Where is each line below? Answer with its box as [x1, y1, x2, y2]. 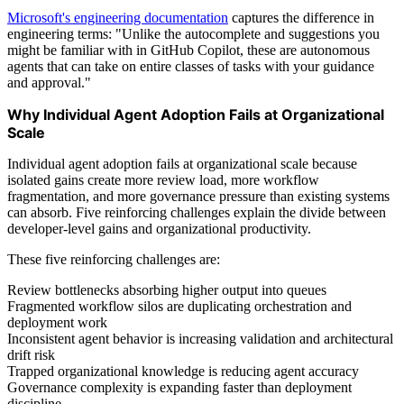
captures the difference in [228, 9, 374, 25]
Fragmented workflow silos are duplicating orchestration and [7, 298, 352, 314]
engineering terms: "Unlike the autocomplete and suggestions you [7, 25, 380, 41]
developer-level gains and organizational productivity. [7, 220, 311, 236]
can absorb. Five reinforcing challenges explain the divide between [7, 204, 386, 220]
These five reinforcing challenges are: [7, 251, 220, 267]
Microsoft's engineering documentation [7, 9, 228, 25]
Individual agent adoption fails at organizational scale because [7, 155, 357, 171]
